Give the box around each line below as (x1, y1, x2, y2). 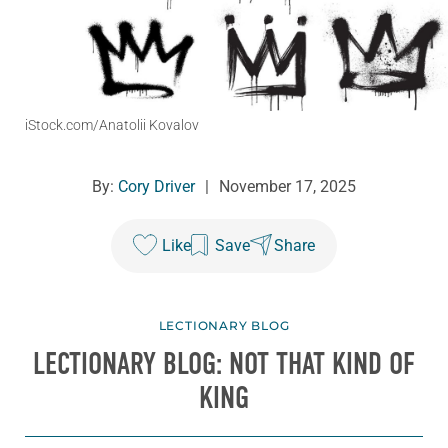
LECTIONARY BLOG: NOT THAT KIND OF (33, 346, 415, 383)
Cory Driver (118, 177, 195, 197)
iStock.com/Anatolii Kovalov (25, 117, 199, 134)
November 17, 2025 (219, 177, 356, 197)
